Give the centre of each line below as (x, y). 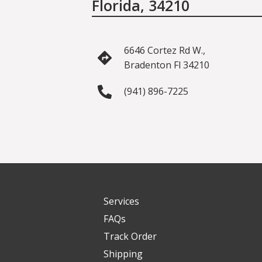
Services (121, 201)
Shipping (123, 254)
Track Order (130, 236)
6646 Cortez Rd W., (165, 50)
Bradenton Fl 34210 (167, 65)
